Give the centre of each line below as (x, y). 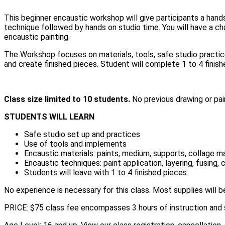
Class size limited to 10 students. (67, 99)
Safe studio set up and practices (82, 135)
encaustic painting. (37, 37)
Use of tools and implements (75, 144)
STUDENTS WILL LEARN (49, 117)
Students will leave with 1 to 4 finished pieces (105, 173)
